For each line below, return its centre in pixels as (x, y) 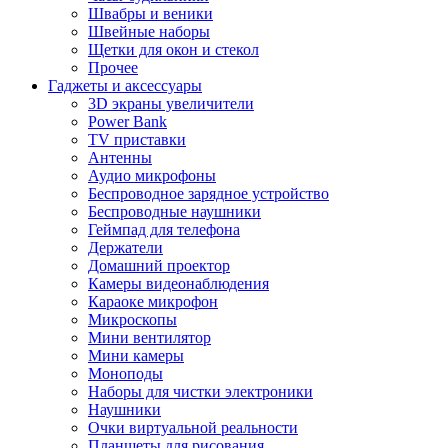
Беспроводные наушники (174, 211)
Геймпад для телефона (164, 229)
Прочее (113, 67)
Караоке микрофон (153, 301)
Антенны (120, 157)
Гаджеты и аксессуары (125, 85)
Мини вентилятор (149, 337)
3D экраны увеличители (171, 103)
